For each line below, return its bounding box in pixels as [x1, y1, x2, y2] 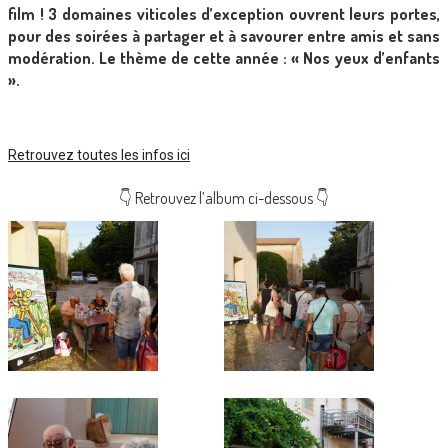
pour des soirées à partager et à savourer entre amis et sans [8, 25, 440, 46]
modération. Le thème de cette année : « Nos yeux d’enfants [8, 47, 440, 68]
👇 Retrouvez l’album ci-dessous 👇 [119, 187, 329, 208]
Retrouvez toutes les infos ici [8, 146, 190, 163]
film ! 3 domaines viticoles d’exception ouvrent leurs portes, [8, 3, 440, 24]
